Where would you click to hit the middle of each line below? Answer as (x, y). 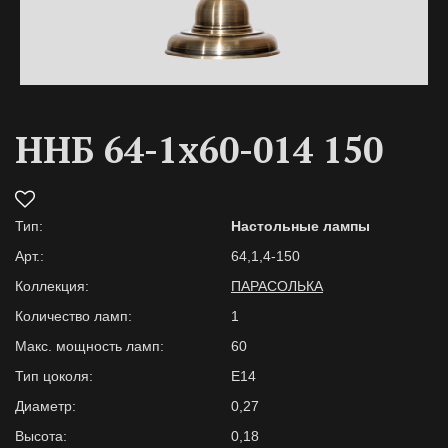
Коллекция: (52, 286)
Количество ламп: (73, 316)
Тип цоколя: (54, 376)
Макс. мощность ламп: (89, 346)
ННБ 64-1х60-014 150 (199, 149)
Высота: (41, 436)
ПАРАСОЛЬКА (277, 286)
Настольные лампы (300, 226)
